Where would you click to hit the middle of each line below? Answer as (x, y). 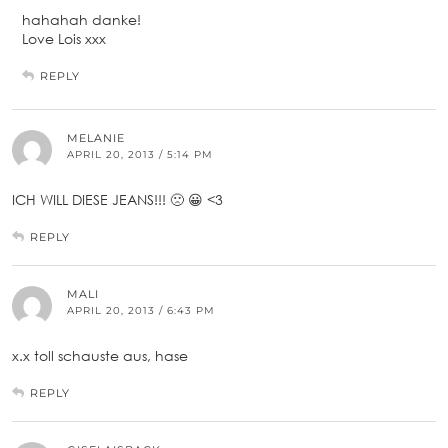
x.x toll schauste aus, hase (100, 356)
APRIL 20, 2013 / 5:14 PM (140, 155)
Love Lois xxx (64, 39)
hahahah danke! (81, 20)
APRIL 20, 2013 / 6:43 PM (141, 311)
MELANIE (96, 138)
